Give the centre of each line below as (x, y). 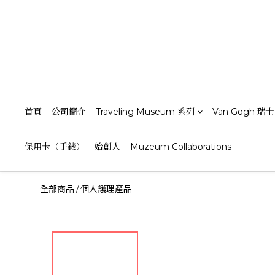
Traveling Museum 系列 (145, 112)
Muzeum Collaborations (181, 147)
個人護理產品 (106, 189)
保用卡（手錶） (55, 147)
